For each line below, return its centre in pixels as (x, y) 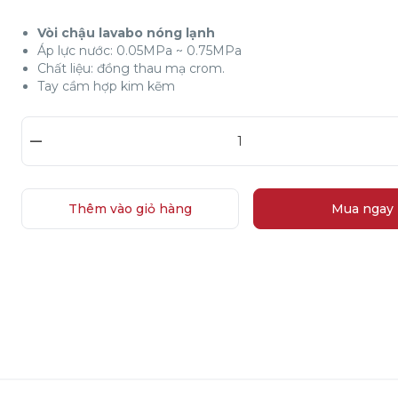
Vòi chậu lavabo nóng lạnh (126, 33)
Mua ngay (362, 209)
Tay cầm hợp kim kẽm (106, 86)
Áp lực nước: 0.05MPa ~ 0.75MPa (139, 51)
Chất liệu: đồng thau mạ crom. (131, 68)
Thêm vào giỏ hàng (130, 209)
